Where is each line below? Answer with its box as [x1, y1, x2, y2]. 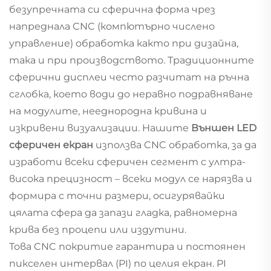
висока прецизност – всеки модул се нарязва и [9, 172, 252, 184]
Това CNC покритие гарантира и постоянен [9, 240, 246, 252]
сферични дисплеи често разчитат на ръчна [9, 71, 249, 83]
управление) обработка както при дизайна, [9, 37, 238, 49]
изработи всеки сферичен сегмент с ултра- [9, 155, 246, 168]
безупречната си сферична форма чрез [9, 3, 215, 15]
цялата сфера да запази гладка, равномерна [9, 206, 237, 218]
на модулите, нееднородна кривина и [9, 105, 207, 117]
